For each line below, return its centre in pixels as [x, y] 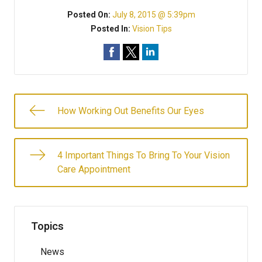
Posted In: [111, 29]
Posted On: [89, 15]
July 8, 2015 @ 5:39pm [154, 15]
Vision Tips [152, 29]
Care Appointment [94, 169]
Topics [47, 226]
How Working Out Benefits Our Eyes [131, 111]
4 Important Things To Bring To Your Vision [144, 155]
